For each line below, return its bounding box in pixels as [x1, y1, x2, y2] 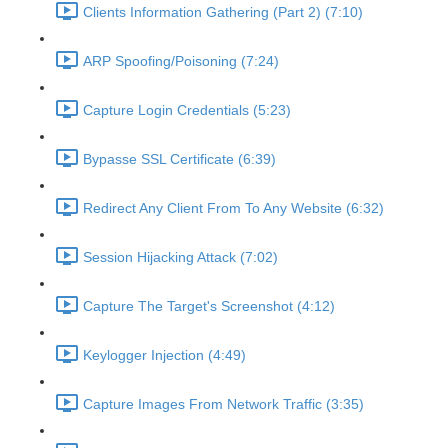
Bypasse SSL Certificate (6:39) [83, 151, 276, 168]
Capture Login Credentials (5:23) [83, 102, 291, 119]
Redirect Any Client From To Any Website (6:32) [83, 200, 384, 217]
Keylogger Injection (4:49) [83, 347, 246, 364]
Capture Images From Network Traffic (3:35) [83, 396, 364, 413]
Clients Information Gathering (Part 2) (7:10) [83, 4, 363, 21]
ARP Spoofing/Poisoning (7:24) [83, 53, 279, 70]
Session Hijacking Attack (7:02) [83, 249, 278, 266]
